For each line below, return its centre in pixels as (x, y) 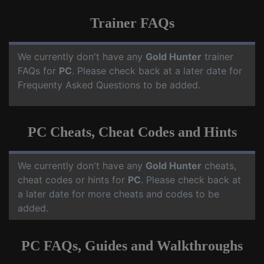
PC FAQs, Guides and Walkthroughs (132, 246)
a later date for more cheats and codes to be (118, 194)
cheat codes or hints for (73, 180)
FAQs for (38, 71)
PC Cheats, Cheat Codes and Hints (132, 132)
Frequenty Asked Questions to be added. (109, 85)
